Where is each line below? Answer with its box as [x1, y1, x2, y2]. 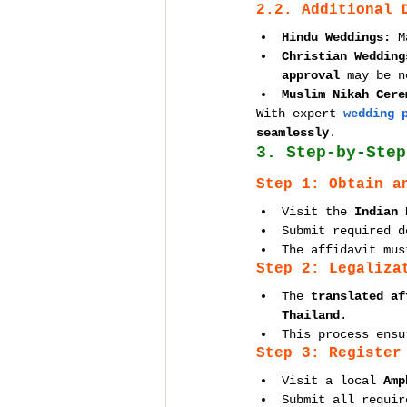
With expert [256, 106, 343, 121]
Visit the [282, 204, 354, 219]
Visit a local [282, 373, 383, 388]
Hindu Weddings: [282, 30, 391, 45]
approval [282, 68, 340, 83]
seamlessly [256, 125, 329, 140]
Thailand [282, 308, 340, 323]
